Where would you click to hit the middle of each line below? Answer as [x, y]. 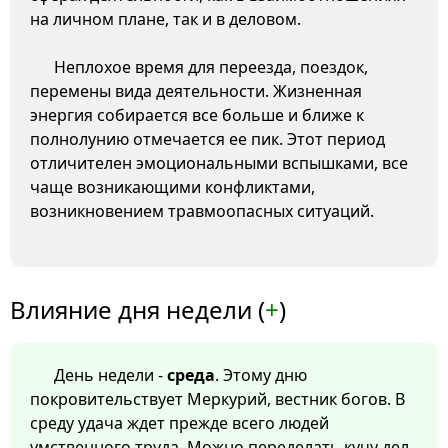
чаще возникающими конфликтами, [172, 187]
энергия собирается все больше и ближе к [197, 115]
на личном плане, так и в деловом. [165, 19]
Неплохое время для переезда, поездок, [211, 67]
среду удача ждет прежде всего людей [179, 423]
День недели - [110, 375]
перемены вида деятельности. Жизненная [196, 91]
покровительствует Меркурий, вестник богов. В [217, 399]
